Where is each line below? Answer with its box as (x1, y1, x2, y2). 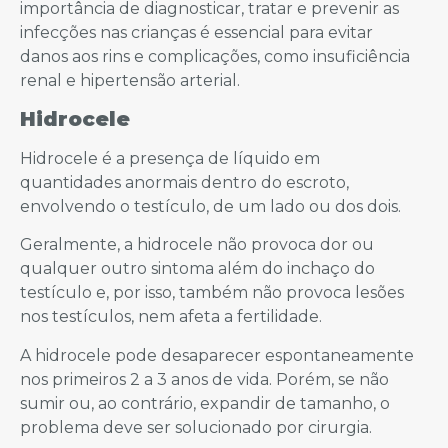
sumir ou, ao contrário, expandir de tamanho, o (20, 393, 390, 413)
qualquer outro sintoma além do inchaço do (20, 259, 375, 279)
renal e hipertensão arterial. (20, 70, 240, 90)
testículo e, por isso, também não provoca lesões (20, 283, 404, 303)
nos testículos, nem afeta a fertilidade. (20, 307, 322, 327)
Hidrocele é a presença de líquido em (20, 148, 320, 168)
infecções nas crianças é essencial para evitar (20, 22, 373, 42)
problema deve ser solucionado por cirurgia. (20, 417, 372, 437)
